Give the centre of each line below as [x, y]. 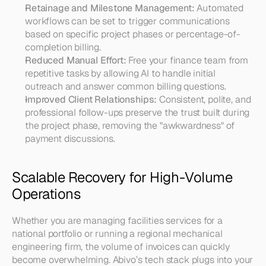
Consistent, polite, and [204, 99]
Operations [47, 194]
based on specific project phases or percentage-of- [133, 34]
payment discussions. [70, 139]
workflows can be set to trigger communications [127, 21]
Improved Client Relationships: [91, 99]
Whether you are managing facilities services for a [117, 221]
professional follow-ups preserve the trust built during [137, 113]
